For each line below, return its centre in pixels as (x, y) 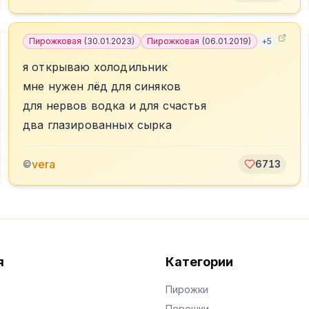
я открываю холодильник (96, 67)
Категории (199, 262)
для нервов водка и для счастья (114, 106)
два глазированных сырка (97, 125)
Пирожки (187, 289)
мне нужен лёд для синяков (102, 86)
